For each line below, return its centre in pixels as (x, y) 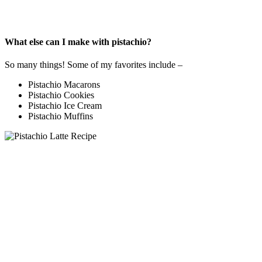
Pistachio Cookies (61, 95)
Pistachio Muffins (61, 116)
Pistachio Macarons (64, 85)
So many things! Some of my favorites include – (94, 65)
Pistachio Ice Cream (65, 106)
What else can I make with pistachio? (78, 42)
